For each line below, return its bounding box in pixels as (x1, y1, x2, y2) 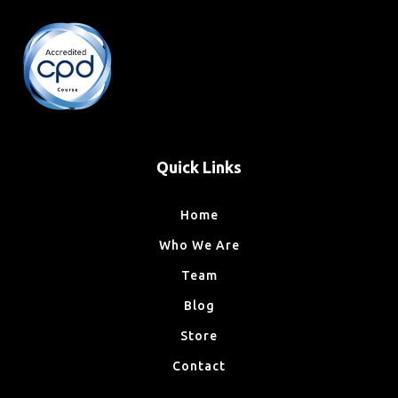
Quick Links (156, 157, 242, 176)
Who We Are (158, 237, 240, 252)
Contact (172, 358, 226, 373)
